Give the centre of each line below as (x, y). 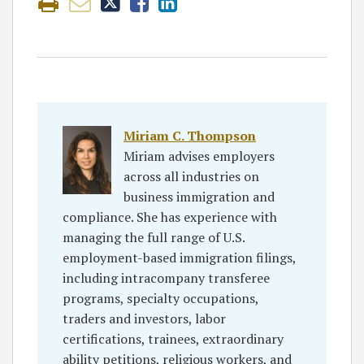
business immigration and (199, 197)
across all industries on (191, 176)
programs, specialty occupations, (160, 298)
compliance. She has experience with (170, 217)
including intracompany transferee (166, 278)
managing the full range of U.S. (154, 237)
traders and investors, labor (144, 318)
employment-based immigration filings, (179, 258)
